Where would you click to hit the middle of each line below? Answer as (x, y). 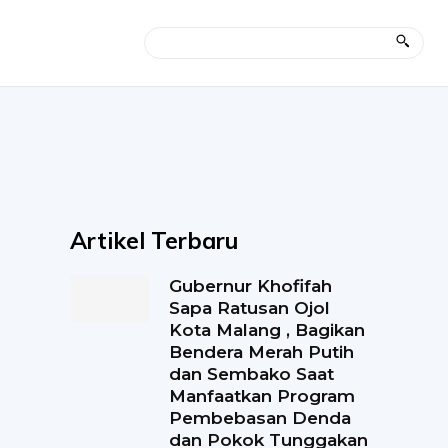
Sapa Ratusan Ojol (249, 307)
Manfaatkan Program (261, 395)
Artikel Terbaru (154, 240)
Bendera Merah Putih (261, 351)
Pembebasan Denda (259, 417)
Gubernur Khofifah (250, 285)
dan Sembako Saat (251, 373)
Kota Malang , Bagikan (266, 329)
